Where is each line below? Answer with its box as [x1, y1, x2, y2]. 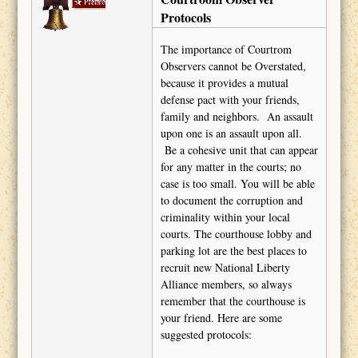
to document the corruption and [160, 193, 303, 209]
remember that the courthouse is [160, 293, 305, 309]
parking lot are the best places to [160, 243, 307, 259]
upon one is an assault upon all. [160, 125, 302, 141]
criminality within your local [160, 209, 290, 225]
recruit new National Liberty [160, 260, 290, 276]
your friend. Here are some [160, 310, 282, 326]
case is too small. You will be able [160, 176, 315, 192]
